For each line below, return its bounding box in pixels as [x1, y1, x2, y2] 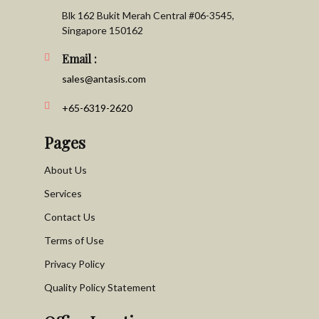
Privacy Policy [44, 258, 105, 270]
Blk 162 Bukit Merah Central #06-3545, [62, 9, 234, 21]
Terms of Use [44, 234, 104, 246]
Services [44, 187, 82, 199]
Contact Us [44, 211, 95, 223]
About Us [44, 164, 87, 176]
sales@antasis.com [62, 73, 146, 85]
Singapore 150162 [62, 24, 143, 36]
